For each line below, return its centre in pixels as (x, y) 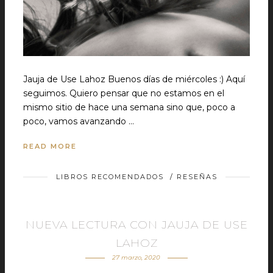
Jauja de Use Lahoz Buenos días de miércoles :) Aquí (134, 79)
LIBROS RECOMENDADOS (110, 177)
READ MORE (50, 146)
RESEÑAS (197, 177)
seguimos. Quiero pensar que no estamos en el (124, 93)
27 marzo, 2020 (136, 257)
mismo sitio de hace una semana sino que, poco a (129, 107)
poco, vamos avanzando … (79, 121)
